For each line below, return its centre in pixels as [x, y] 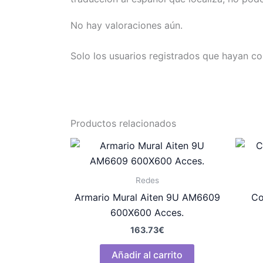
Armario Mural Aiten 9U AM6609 [147, 198]
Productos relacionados [123, 124]
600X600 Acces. [147, 213]
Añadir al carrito [147, 255]
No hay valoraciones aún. [127, 26]
